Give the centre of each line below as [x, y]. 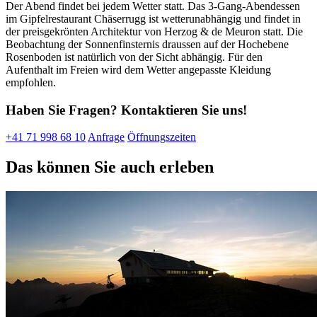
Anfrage [106, 137]
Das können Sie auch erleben [110, 167]
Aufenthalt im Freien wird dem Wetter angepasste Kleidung [138, 69]
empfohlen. [31, 82]
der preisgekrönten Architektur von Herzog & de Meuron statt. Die [154, 31]
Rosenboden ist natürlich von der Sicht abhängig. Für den [134, 57]
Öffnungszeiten [162, 137]
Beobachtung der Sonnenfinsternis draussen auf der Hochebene [147, 44]
